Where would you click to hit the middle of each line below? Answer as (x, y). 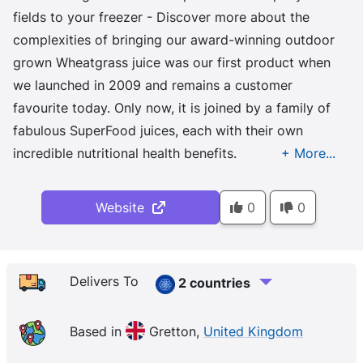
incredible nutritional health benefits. (127, 153)
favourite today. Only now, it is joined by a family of (172, 108)
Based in (98, 332)
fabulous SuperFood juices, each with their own (158, 130)
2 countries (214, 283)
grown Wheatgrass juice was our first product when (172, 62)
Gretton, (174, 332)
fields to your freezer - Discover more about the (161, 17)
